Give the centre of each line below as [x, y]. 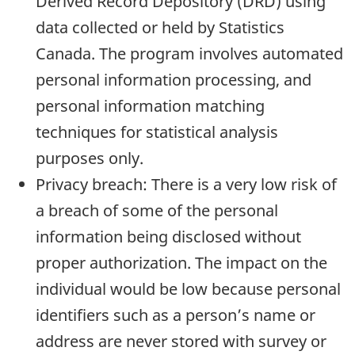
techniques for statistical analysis [157, 132]
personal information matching [150, 105]
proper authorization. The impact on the [181, 262]
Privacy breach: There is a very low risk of [186, 184]
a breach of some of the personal [157, 210]
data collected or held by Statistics [160, 27]
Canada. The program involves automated [189, 53]
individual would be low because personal [188, 288]
